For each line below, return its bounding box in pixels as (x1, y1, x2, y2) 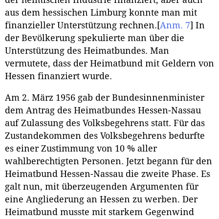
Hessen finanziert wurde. (5, 71, 112, 82)
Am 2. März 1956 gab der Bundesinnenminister (5, 92, 204, 103)
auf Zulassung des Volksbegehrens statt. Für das (5, 118, 205, 128)
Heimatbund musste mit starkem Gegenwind (5, 207, 194, 217)
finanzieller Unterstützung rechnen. (5, 21, 157, 31)
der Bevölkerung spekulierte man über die (5, 33, 184, 44)
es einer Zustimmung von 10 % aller (5, 143, 157, 153)
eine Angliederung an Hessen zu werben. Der (5, 194, 197, 204)
